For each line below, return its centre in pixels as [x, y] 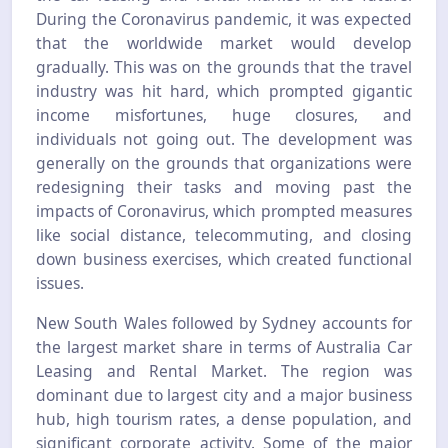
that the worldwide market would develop [224, 42]
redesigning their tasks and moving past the [224, 186]
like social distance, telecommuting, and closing [224, 234]
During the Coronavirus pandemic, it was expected [224, 18]
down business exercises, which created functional [224, 258]
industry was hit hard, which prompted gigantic [224, 90]
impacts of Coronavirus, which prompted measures [224, 210]
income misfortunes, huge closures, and [224, 114]
